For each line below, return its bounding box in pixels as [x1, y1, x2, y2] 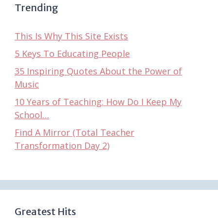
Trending [15, 1, 58, 14]
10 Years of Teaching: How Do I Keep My [15, 95, 182, 108]
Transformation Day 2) [15, 139, 109, 151]
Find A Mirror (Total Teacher [15, 126, 134, 138]
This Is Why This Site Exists [15, 30, 128, 42]
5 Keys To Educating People [15, 47, 130, 59]
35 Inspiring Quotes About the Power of [15, 65, 182, 77]
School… [15, 109, 49, 121]
